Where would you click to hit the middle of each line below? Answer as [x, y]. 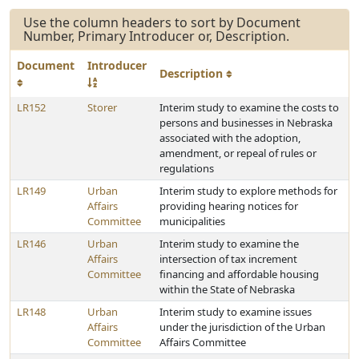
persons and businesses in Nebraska [246, 123]
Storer [102, 107]
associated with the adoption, [230, 138]
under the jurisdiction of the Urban [242, 327]
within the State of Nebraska [227, 289]
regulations [187, 168]
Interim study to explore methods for [248, 191]
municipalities [192, 221]
